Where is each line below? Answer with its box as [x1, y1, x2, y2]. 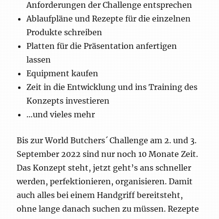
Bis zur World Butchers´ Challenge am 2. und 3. [17, 135, 197, 146]
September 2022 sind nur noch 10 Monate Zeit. [17, 149, 198, 159]
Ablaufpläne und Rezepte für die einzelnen [26, 14, 191, 24]
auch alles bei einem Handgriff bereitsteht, [17, 190, 183, 200]
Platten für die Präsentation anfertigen [26, 41, 177, 51]
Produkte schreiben [26, 27, 103, 38]
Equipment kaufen [26, 68, 99, 79]
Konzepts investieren [26, 96, 110, 106]
